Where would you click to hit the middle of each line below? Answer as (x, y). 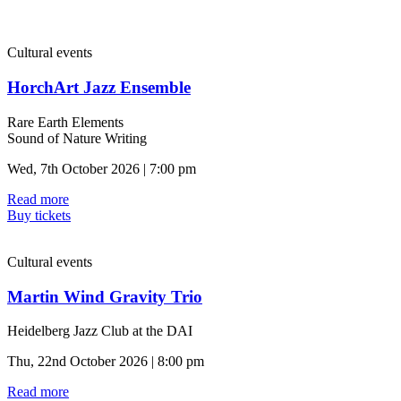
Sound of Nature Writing (77, 138)
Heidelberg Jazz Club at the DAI (100, 331)
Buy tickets (39, 215)
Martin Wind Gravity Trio (105, 296)
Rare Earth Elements (65, 122)
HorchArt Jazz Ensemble (99, 88)
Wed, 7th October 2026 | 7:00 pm (102, 168)
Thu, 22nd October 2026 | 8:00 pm (106, 362)
